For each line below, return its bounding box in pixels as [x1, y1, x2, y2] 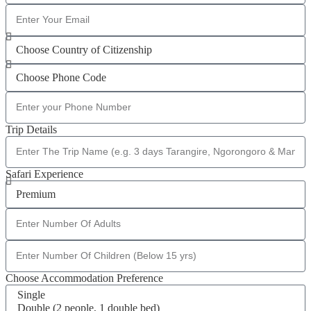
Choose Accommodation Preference [6, 271, 163, 284]
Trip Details [6, 123, 57, 135]
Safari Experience [6, 167, 83, 180]
